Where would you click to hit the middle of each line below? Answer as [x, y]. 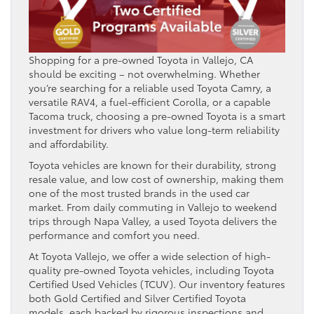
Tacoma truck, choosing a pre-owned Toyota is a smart [157, 115]
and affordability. [69, 143]
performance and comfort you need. [114, 234]
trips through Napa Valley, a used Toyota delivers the [153, 220]
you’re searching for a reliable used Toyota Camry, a [150, 87]
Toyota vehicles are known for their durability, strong [152, 164]
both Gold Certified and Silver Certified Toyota [137, 298]
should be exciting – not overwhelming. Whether [144, 73]
